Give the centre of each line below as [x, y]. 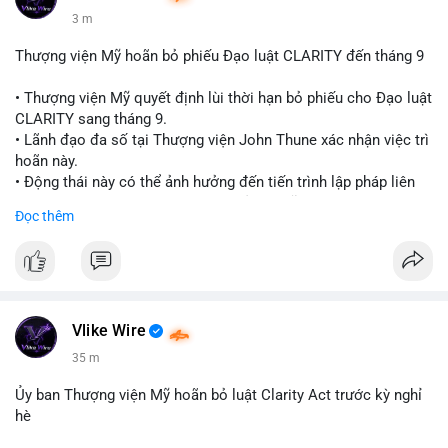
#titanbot [104, 287]
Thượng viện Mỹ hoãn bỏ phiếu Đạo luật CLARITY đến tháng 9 [219, 56]
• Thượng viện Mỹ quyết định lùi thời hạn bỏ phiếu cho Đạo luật [223, 98]
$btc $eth [46, 245]
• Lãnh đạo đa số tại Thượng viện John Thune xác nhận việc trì [222, 140]
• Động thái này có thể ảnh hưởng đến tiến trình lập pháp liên [215, 182]
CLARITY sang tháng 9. [91, 119]
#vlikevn [42, 287]
